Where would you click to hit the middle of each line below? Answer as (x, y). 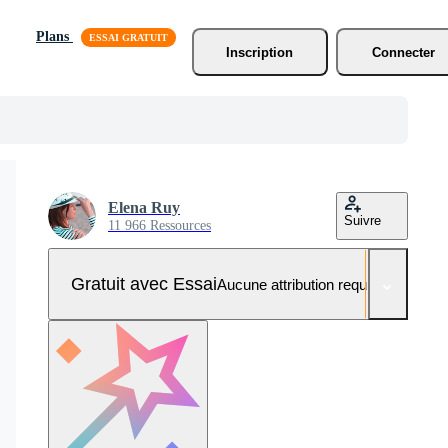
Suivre (362, 220)
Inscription (260, 52)
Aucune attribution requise (301, 284)
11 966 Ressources (159, 225)
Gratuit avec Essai (143, 283)
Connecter (404, 52)
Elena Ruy (144, 207)
